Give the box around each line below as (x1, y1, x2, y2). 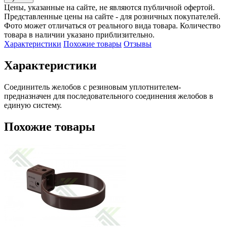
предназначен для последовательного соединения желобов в (4, 91, 213, 100)
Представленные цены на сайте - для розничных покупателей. (4, 12, 220, 21)
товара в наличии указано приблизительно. (4, 30, 155, 39)
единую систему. (4, 100, 62, 109)
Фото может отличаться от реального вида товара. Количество (4, 21, 220, 30)
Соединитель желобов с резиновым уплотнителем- (4, 82, 181, 91)
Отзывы (124, 39, 152, 48)
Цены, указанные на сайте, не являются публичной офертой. (4, 3, 215, 12)
